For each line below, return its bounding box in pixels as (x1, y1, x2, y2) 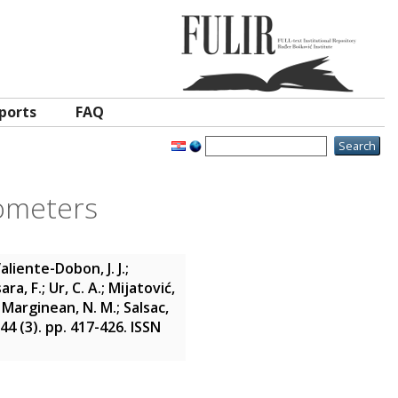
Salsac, (123, 298, 169, 317)
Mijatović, (108, 278, 175, 298)
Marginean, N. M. (2, 298, 116, 317)
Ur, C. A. (49, 278, 101, 298)
